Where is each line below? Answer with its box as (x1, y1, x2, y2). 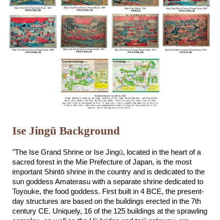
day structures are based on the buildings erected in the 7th (12, 197, 201, 205)
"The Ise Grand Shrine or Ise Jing (12, 148, 119, 156)
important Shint (12, 168, 61, 176)
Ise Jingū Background (12, 125, 120, 137)
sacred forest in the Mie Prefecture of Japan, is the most (12, 158, 192, 166)
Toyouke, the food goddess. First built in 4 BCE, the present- (12, 188, 204, 195)
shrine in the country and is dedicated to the (64, 168, 205, 176)
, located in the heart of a (123, 148, 201, 156)
